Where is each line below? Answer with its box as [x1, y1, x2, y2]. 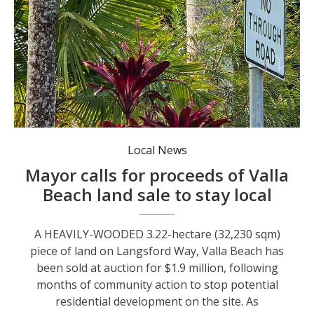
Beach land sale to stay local [42, 183, 272, 207]
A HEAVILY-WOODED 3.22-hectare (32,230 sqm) [34, 226, 280, 243]
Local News [127, 142, 187, 158]
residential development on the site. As [55, 294, 259, 310]
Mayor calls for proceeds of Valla [25, 163, 289, 187]
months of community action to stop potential [36, 277, 278, 293]
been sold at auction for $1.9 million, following [36, 260, 278, 276]
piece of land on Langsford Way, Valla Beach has [30, 243, 285, 259]
